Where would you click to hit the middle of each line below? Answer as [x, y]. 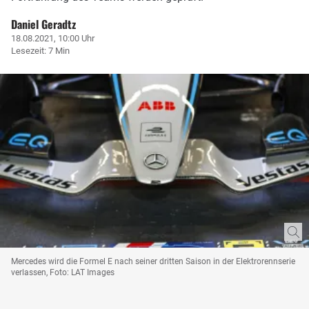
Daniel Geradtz [43, 24]
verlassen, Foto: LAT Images [63, 272]
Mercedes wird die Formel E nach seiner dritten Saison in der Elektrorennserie [153, 261]
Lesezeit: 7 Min [40, 50]
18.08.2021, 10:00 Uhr [53, 38]
